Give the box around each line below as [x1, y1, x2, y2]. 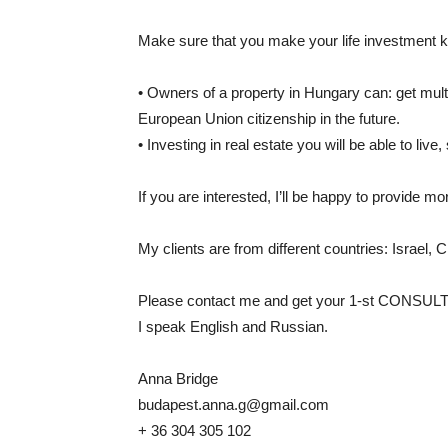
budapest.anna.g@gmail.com [138, 395, 329, 413]
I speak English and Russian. [138, 317, 328, 335]
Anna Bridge [138, 369, 218, 387]
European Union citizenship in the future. [138, 109, 400, 127]
